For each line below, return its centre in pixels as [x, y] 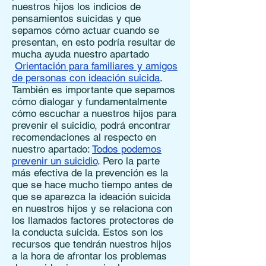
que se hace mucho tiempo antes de [92, 185]
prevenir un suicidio [55, 161]
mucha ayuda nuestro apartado [80, 54]
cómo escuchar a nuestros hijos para [94, 113]
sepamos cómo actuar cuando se [85, 30]
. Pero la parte [129, 161]
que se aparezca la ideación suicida [91, 197]
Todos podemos [127, 149]
